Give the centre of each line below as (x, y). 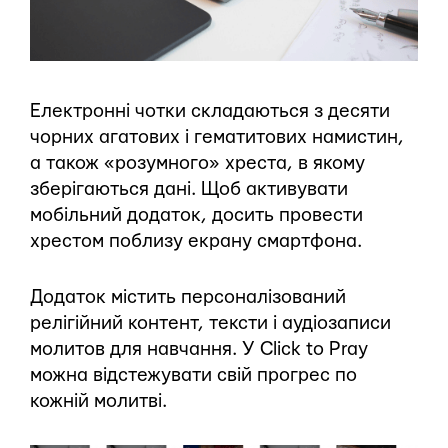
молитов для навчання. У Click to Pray (199, 350)
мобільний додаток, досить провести (196, 216)
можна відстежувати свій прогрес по (193, 376)
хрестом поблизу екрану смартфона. (196, 242)
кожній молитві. (98, 402)
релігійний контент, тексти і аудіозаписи (210, 324)
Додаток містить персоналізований (188, 298)
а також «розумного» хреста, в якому (197, 164)
